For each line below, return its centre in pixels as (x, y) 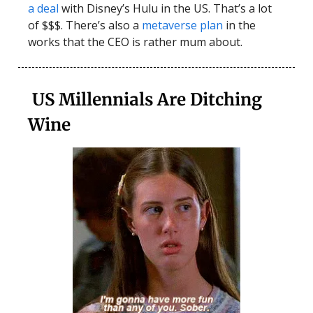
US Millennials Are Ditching (147, 100)
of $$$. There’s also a (85, 26)
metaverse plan (182, 26)
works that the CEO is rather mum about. (135, 42)
